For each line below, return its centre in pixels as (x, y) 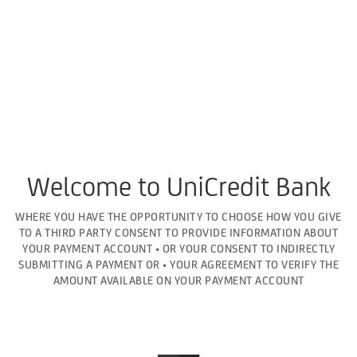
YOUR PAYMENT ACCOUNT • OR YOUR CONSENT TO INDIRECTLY (178, 249)
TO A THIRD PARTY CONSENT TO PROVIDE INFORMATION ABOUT (178, 233)
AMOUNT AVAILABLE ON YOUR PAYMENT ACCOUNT (178, 280)
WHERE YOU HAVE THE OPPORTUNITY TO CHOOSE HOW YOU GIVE (178, 217)
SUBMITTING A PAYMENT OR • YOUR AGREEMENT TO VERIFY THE (178, 265)
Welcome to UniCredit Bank (178, 186)
